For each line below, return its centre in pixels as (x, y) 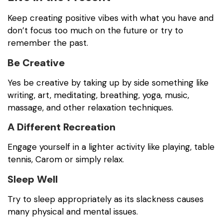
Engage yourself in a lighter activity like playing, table (111, 147)
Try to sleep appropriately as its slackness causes (106, 199)
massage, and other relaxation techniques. (90, 107)
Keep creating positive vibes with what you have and (111, 18)
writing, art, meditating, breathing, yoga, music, (98, 95)
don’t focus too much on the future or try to (95, 31)
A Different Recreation (61, 127)
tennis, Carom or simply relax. (66, 160)
